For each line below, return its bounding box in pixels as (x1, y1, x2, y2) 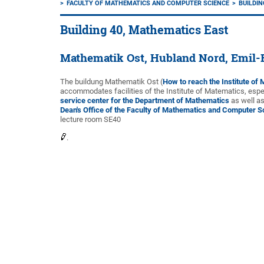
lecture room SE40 (60, 115, 121, 124)
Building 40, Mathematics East (60, 22, 228, 37)
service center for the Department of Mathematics (60, 96, 229, 105)
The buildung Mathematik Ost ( (60, 77, 163, 86)
